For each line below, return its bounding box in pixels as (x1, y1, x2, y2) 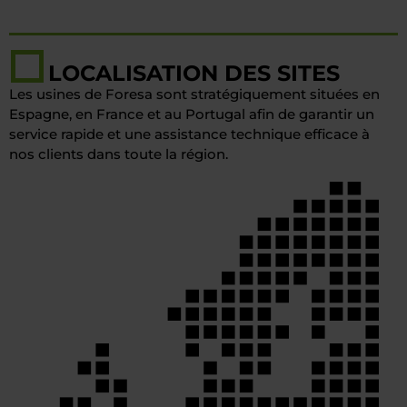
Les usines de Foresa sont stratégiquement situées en (9, 85, 380, 103)
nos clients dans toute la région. (9, 145, 228, 163)
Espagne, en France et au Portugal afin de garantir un (9, 105, 374, 123)
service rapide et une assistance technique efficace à (9, 125, 370, 143)
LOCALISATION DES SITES (48, 60, 341, 86)
